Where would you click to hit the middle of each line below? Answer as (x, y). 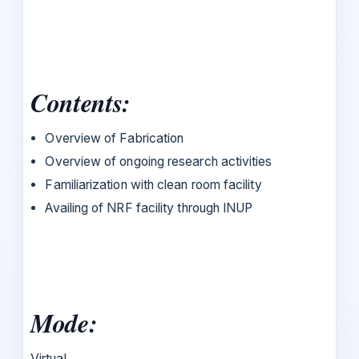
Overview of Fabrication (115, 138)
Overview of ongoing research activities (159, 161)
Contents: (81, 102)
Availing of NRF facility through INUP (149, 208)
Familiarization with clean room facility (153, 184)
